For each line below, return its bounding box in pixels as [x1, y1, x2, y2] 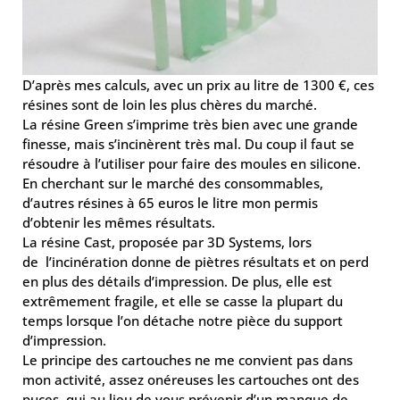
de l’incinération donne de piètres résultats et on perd [22, 253, 369, 271]
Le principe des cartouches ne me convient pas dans [22, 351, 353, 369]
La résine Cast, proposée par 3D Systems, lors [22, 233, 312, 251]
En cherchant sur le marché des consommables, [22, 174, 323, 192]
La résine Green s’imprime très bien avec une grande [22, 115, 358, 133]
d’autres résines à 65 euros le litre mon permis [22, 194, 318, 212]
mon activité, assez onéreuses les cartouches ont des [22, 371, 359, 388]
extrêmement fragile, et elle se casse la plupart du [22, 292, 343, 310]
